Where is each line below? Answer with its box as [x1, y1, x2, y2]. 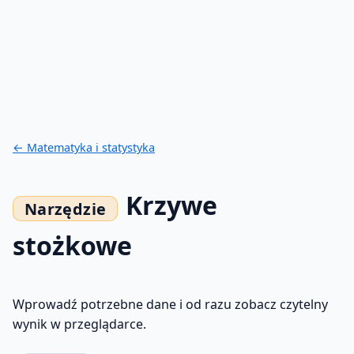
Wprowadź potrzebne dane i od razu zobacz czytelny [13, 296, 328, 314]
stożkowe [13, 228, 132, 262]
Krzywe [126, 187, 218, 222]
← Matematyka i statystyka [13, 139, 155, 155]
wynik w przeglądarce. [13, 315, 146, 333]
